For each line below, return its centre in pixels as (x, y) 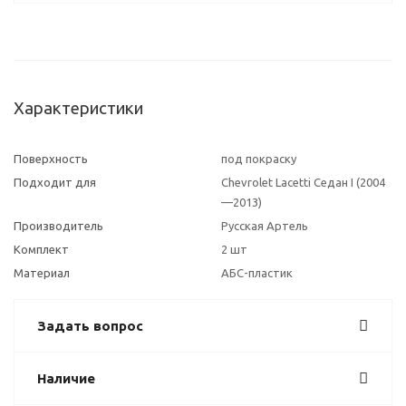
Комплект (41, 249)
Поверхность (51, 159)
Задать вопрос (90, 326)
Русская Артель (265, 226)
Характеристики (78, 108)
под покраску (259, 159)
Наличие (66, 378)
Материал (42, 273)
